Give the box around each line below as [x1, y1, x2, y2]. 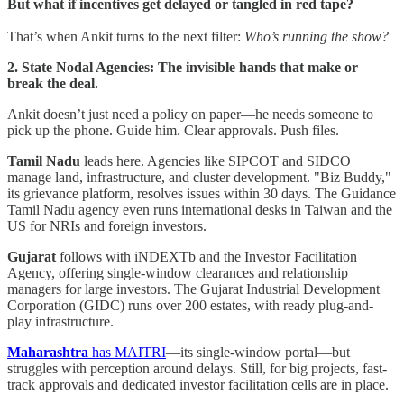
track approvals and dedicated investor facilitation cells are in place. [7, 376, 389, 392]
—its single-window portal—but [166, 344, 350, 360]
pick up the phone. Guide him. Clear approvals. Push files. [7, 122, 339, 138]
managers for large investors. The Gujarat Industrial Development [7, 280, 380, 297]
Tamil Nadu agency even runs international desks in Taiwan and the [7, 201, 392, 217]
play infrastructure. [7, 313, 114, 329]
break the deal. [7, 75, 98, 91]
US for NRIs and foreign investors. [7, 217, 207, 234]
